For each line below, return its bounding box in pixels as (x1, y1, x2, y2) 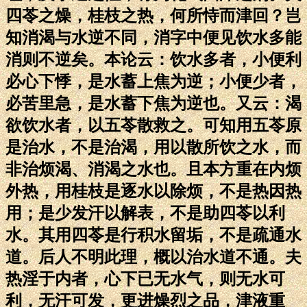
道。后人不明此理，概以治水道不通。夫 (5, 247, 302, 266)
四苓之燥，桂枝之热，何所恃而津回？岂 (5, 6, 302, 25)
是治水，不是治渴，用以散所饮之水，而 (5, 138, 302, 156)
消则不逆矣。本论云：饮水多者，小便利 (5, 50, 302, 69)
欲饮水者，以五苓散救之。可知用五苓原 (5, 116, 302, 134)
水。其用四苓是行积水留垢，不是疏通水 (5, 225, 302, 244)
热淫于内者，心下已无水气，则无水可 (5, 269, 285, 288)
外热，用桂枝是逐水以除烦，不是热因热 (5, 182, 302, 200)
